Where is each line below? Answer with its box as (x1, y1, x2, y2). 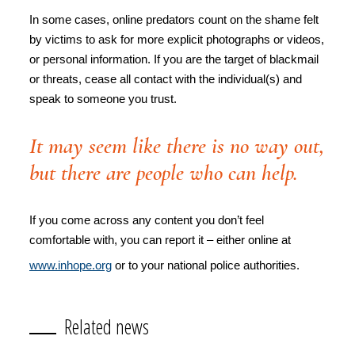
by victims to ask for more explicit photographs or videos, (29, 32, 324, 46)
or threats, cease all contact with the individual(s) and (29, 72, 302, 86)
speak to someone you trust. (29, 92, 177, 105)
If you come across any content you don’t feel (29, 213, 264, 227)
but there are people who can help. (29, 159, 298, 186)
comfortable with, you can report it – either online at (29, 233, 291, 246)
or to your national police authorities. (112, 258, 300, 272)
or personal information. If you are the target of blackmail (29, 52, 319, 66)
